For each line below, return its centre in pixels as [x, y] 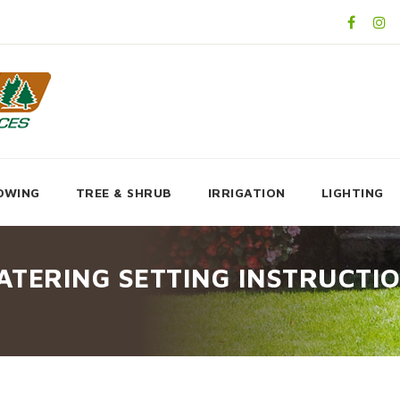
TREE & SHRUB [124, 192]
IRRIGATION [246, 192]
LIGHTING [352, 192]
